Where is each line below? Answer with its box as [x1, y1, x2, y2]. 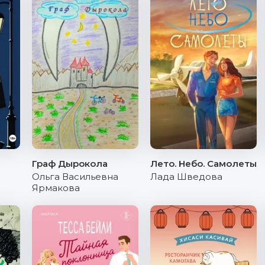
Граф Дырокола [32, 158, 108, 169]
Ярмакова [32, 182, 80, 193]
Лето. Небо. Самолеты [150, 158, 257, 169]
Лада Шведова [150, 171, 222, 182]
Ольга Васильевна [32, 171, 118, 182]
